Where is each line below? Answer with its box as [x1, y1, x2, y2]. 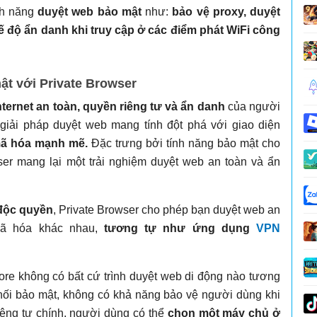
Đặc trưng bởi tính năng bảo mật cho [88, 137, 280, 149]
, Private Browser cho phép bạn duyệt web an [53, 203, 280, 216]
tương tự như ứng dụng [104, 221, 256, 234]
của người [224, 100, 281, 113]
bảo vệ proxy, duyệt [172, 5, 281, 18]
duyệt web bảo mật [38, 5, 142, 18]
